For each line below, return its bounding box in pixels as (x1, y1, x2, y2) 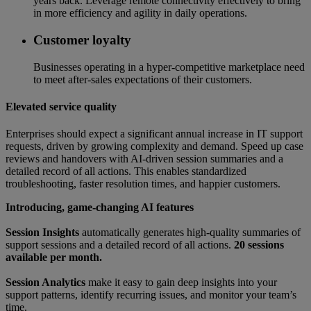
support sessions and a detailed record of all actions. (6, 239, 234, 251)
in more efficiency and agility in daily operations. (33, 7, 247, 19)
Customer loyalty (33, 33, 131, 47)
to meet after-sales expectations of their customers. (33, 73, 252, 85)
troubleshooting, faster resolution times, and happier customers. (6, 178, 280, 190)
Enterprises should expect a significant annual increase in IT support (6, 128, 303, 140)
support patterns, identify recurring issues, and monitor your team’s (6, 289, 296, 301)
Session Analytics (6, 276, 88, 289)
